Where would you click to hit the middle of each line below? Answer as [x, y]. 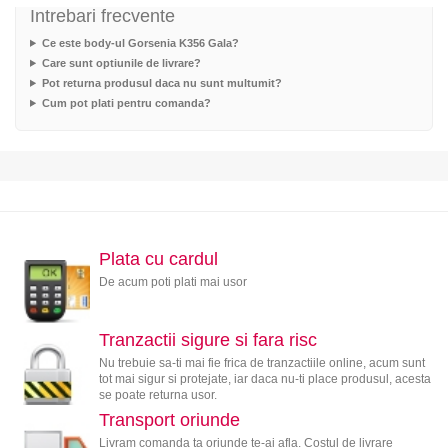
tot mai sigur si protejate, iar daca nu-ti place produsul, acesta [264, 378]
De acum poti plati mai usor [172, 281]
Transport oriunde [169, 420]
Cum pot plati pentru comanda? [126, 102]
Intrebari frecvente [102, 15]
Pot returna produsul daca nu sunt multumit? [161, 82]
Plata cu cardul [158, 258]
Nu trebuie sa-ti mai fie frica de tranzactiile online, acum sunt [261, 362]
